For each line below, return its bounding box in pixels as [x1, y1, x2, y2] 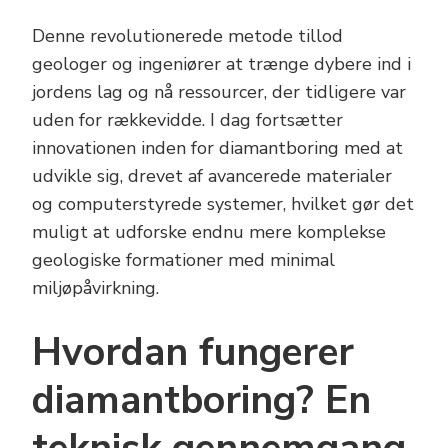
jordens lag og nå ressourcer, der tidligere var [32, 80, 406, 105]
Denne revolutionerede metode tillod [32, 24, 343, 49]
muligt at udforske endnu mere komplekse [32, 220, 386, 245]
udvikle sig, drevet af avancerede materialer [32, 164, 392, 189]
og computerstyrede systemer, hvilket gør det [32, 192, 414, 217]
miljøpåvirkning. [32, 276, 159, 301]
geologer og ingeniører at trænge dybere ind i [32, 52, 411, 77]
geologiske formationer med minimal [32, 248, 335, 273]
